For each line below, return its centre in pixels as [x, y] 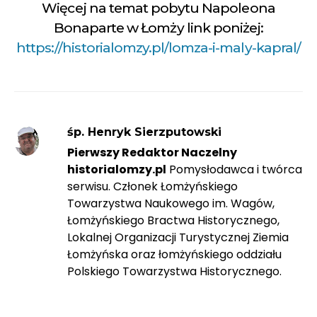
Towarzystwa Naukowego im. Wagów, [171, 204]
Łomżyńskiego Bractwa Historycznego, [173, 221]
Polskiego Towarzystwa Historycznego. [174, 272]
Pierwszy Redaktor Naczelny [152, 153]
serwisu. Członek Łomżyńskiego [152, 187]
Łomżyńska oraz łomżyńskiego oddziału [174, 255]
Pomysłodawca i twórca [234, 170]
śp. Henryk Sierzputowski [144, 132]
